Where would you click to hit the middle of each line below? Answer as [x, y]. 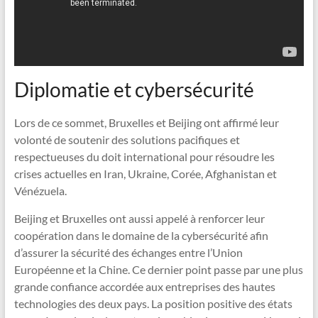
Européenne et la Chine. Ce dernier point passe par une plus [158, 269]
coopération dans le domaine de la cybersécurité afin [141, 235]
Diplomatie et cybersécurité [134, 89]
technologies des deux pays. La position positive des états [153, 303]
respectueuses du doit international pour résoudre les [144, 156]
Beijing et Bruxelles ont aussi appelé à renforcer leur [139, 218]
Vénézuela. [40, 190]
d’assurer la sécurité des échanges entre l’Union [128, 252]
